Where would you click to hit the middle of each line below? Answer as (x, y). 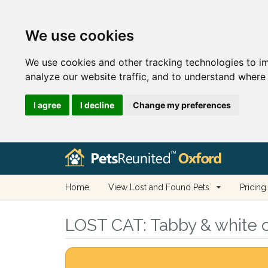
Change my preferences (182, 105)
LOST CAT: (106, 225)
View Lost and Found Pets (159, 187)
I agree (47, 105)
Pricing (253, 187)
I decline (97, 105)
